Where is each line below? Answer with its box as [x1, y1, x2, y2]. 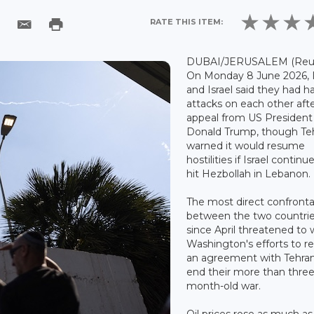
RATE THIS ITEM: [150, 16, 224, 27]
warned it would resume [186, 139, 306, 152]
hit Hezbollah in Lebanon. [186, 167, 311, 180]
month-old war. [186, 279, 261, 292]
